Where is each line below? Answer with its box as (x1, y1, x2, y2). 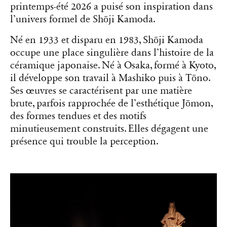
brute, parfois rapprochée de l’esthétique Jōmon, (10, 97, 213, 110)
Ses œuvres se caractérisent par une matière (10, 85, 192, 97)
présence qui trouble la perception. (10, 135, 159, 148)
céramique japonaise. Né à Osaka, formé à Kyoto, (10, 59, 216, 72)
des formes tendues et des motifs (10, 110, 146, 123)
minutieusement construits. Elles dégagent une (10, 123, 208, 135)
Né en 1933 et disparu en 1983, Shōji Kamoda (10, 34, 203, 47)
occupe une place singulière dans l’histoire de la (10, 47, 214, 59)
